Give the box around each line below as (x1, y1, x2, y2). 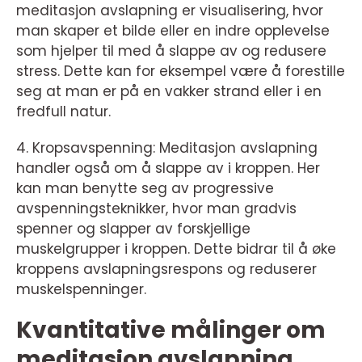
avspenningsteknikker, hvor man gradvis (16, 199, 297, 219)
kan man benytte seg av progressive (16, 179, 274, 199)
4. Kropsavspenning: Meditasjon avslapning (16, 138, 318, 158)
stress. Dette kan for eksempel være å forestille (16, 61, 345, 82)
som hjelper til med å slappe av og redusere (16, 41, 326, 61)
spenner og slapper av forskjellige (16, 219, 250, 239)
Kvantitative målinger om (16, 314, 326, 347)
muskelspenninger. (16, 280, 146, 300)
